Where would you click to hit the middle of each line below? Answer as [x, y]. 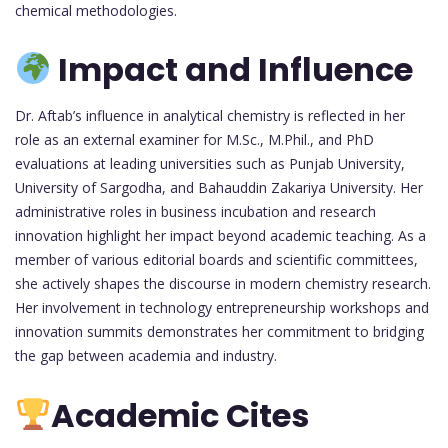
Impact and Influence [232, 70]
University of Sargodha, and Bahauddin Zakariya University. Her [219, 188]
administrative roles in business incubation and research [195, 212]
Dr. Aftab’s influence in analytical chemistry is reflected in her [210, 116]
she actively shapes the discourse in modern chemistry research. [223, 284]
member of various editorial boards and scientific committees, [216, 260]
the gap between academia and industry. [146, 356]
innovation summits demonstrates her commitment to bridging [219, 332]
